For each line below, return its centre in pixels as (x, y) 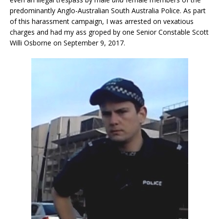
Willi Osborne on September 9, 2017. (67, 43)
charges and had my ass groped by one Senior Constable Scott (109, 32)
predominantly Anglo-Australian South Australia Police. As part (108, 11)
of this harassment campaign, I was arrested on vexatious (102, 22)
